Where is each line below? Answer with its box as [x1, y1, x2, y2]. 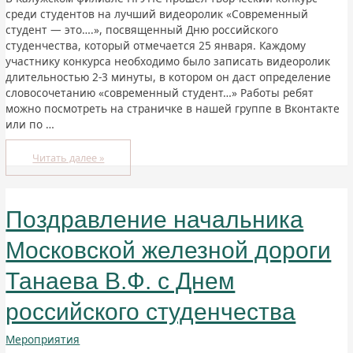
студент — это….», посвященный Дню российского [6, 22, 279, 38]
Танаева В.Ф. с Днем [6, 267, 236, 294]
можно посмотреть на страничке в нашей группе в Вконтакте [6, 101, 340, 117]
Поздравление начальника [6, 206, 304, 232]
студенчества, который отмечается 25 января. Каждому [6, 38, 307, 54]
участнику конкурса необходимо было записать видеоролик [6, 54, 331, 69]
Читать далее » [32, 150, 105, 165]
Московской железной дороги [6, 236, 332, 263]
